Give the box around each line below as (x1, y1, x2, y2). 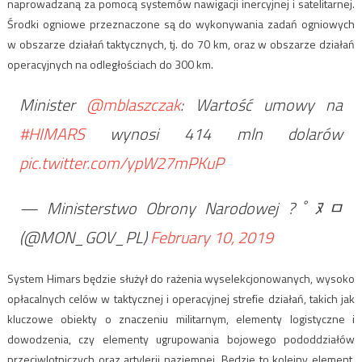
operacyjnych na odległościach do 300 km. (6, 56, 213, 74)
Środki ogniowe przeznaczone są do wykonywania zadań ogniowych (6, 15, 356, 33)
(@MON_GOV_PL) (19, 225, 150, 250)
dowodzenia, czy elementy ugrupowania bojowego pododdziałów (6, 330, 356, 348)
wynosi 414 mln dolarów (84, 121, 343, 147)
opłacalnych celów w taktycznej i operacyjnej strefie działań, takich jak (6, 290, 356, 308)
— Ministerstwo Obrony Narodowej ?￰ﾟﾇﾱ (19, 196, 343, 221)
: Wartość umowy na (180, 92, 343, 118)
